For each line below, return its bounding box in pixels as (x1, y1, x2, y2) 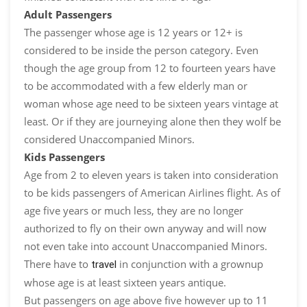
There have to (24, 257, 91, 271)
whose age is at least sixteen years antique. (24, 275, 226, 290)
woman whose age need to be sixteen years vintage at (24, 97, 278, 111)
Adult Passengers (24, 8, 112, 22)
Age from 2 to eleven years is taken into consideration (24, 168, 278, 182)
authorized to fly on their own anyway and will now (24, 221, 267, 236)
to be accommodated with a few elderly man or (24, 79, 247, 93)
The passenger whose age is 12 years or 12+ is (24, 25, 243, 40)
